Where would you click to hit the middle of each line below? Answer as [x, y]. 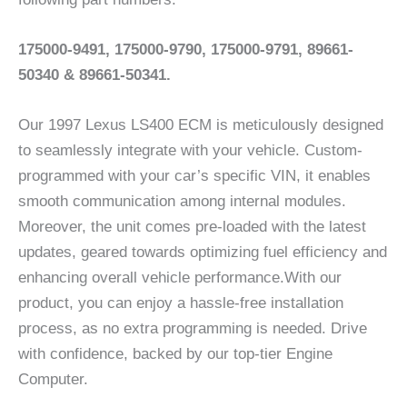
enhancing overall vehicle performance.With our [180, 278]
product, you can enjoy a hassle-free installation [181, 303]
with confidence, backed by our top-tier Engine [175, 354]
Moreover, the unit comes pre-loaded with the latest [192, 227]
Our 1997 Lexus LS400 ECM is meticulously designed [201, 125]
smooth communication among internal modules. [182, 202]
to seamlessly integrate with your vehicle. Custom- [190, 151]
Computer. [53, 380]
